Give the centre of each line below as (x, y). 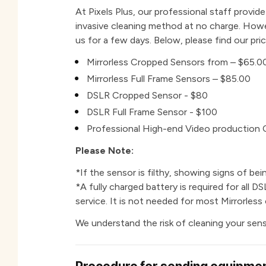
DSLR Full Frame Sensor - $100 (152, 112)
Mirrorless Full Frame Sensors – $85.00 (169, 79)
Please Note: (105, 151)
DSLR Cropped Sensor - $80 (148, 96)
